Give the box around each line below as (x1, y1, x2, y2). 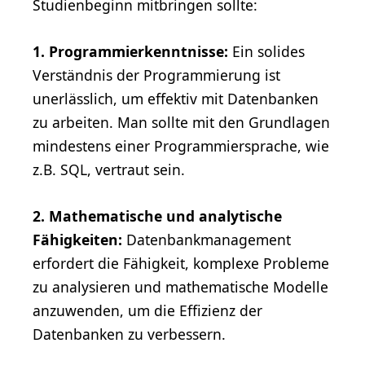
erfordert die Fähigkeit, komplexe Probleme (33, 253, 329, 273)
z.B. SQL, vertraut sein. (33, 159, 185, 179)
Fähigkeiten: (33, 229, 122, 249)
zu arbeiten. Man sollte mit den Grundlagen (33, 112, 330, 132)
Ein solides (228, 41, 305, 61)
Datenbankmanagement (122, 229, 291, 249)
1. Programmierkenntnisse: (33, 41, 228, 61)
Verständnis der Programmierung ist (33, 64, 280, 85)
